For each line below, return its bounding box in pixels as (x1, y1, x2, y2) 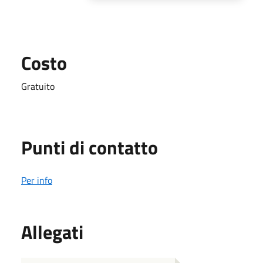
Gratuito (21, 79, 55, 93)
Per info (21, 173, 52, 187)
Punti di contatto (21, 133, 158, 161)
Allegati (21, 217, 83, 246)
